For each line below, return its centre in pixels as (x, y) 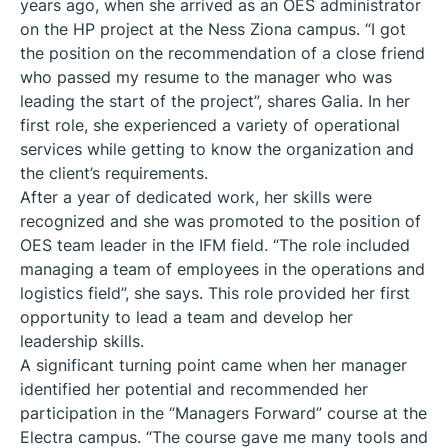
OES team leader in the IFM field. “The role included (215, 244)
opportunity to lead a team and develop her (186, 316)
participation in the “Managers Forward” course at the (223, 412)
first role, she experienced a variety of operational (210, 124)
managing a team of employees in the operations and (222, 268)
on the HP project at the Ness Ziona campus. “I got (213, 28)
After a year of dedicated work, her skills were (196, 196)
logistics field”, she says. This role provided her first (215, 292)
